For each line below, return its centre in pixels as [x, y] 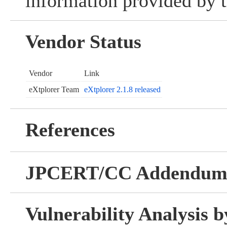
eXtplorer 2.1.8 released [122, 90]
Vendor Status [83, 42]
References [70, 130]
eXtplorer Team [54, 90]
